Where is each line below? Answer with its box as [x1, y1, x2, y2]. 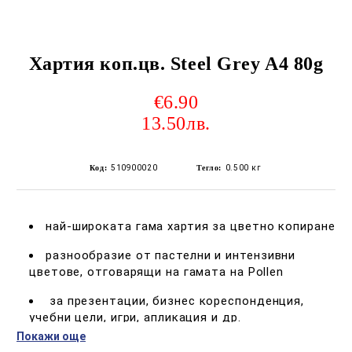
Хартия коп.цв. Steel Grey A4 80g [28, 53, 324, 74]
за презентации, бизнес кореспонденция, [46, 293, 305, 308]
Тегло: [196, 163, 222, 172]
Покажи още [16, 329, 86, 343]
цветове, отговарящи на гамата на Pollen [29, 264, 284, 279]
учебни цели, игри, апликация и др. [29, 310, 241, 324]
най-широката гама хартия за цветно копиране [46, 218, 335, 233]
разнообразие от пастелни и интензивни [46, 247, 296, 262]
